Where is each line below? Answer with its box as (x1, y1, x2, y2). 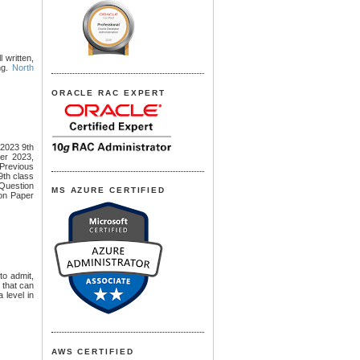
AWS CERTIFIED (51, 346, 134, 356)
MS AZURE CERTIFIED (51, 186, 166, 195)
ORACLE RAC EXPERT (51, 88, 166, 97)
